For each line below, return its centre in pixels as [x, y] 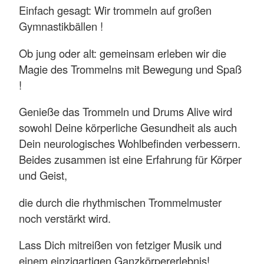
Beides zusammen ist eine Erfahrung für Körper [130, 159]
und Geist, [44, 175]
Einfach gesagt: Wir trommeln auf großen [115, 10]
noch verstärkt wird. [65, 218]
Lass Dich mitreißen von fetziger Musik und [120, 245]
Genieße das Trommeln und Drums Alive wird [126, 112]
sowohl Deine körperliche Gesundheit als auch [128, 128]
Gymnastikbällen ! [61, 26]
